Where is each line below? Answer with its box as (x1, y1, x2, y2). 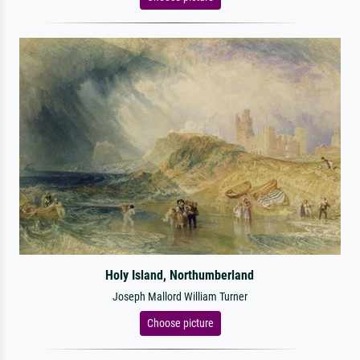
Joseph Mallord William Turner (112, 290, 247, 304)
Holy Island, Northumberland (105, 268, 255, 283)
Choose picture (146, 317, 214, 329)
